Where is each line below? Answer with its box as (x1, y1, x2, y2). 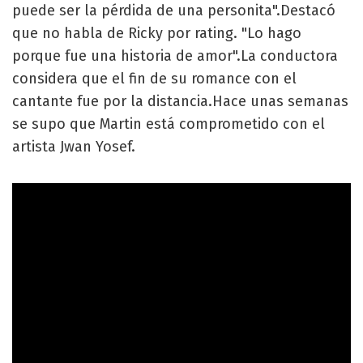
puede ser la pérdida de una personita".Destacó (12, 2, 335, 19)
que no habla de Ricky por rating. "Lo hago (12, 24, 301, 42)
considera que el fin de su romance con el (12, 70, 297, 88)
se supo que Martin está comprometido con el (12, 115, 325, 133)
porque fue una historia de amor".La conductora (12, 47, 338, 65)
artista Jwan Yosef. (12, 138, 135, 156)
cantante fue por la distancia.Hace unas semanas (12, 92, 348, 110)
